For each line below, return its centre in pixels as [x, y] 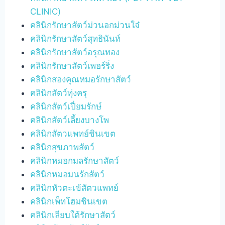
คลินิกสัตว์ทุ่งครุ [59, 93]
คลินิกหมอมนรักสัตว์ [68, 174]
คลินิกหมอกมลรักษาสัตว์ [75, 161]
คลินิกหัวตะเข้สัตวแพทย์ [75, 188]
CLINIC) [46, 12]
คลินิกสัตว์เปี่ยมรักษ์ [66, 106]
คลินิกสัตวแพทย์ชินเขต [73, 134]
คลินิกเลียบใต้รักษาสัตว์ [73, 215]
